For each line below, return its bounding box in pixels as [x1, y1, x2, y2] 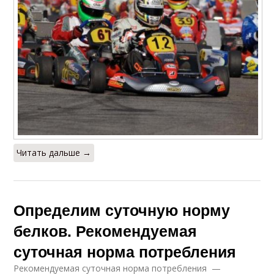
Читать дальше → [17, 147, 92, 159]
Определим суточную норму [13, 199, 231, 221]
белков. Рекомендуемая [13, 220, 198, 242]
